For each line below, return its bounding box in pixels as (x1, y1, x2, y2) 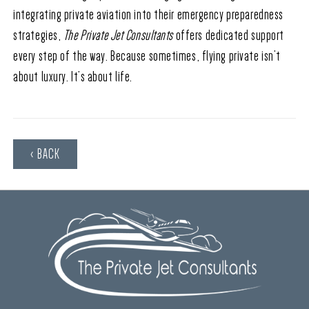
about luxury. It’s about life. (13, 69, 135, 85)
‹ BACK (30, 146, 61, 162)
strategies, (13, 28, 63, 43)
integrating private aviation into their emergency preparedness (13, 7, 283, 23)
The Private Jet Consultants (63, 28, 174, 43)
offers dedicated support (173, 28, 285, 43)
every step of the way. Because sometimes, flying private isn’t (13, 48, 281, 64)
